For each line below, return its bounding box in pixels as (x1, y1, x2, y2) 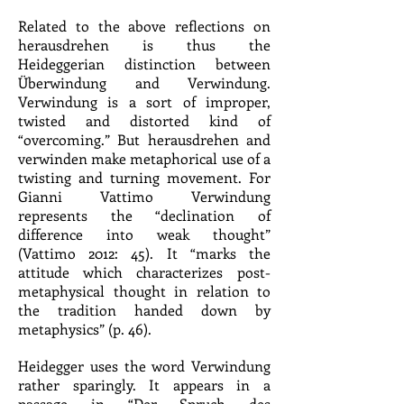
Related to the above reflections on (18, 16, 271, 35)
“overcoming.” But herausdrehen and (18, 130, 271, 149)
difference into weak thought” (18, 225, 271, 243)
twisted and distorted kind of (18, 111, 271, 130)
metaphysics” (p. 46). (18, 319, 151, 338)
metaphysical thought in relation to (18, 281, 271, 300)
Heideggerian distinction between (18, 54, 271, 73)
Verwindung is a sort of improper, (18, 92, 271, 111)
